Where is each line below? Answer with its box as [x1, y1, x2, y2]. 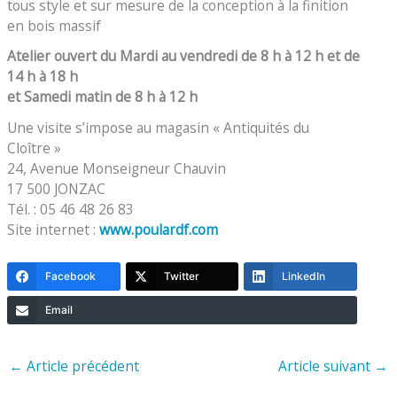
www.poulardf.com [99, 220, 219, 239]
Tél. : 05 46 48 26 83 [7, 199, 135, 219]
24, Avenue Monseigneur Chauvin [7, 159, 227, 178]
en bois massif [7, 15, 102, 35]
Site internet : [7, 220, 100, 239]
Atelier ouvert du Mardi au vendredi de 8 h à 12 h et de [7, 46, 361, 66]
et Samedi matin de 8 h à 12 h [7, 87, 198, 107]
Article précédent [23, 356, 140, 377]
